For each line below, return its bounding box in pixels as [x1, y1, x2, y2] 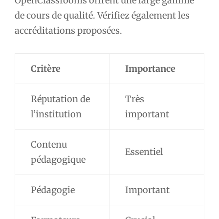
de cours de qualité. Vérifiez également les [15, 9, 190, 21]
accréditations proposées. [15, 24, 122, 36]
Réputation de [30, 93, 90, 105]
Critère [30, 63, 61, 75]
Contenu [30, 139, 67, 151]
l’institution [30, 109, 82, 120]
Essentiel [125, 146, 163, 158]
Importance [125, 63, 175, 75]
